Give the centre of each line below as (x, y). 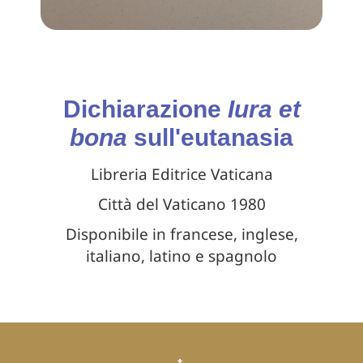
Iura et (264, 109)
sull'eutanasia (210, 137)
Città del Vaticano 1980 (181, 204)
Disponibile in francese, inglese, (181, 234)
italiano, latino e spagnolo (181, 256)
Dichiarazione (145, 109)
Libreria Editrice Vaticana (181, 174)
